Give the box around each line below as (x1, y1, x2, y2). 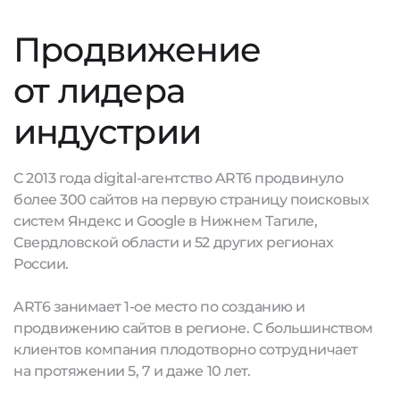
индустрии (13, 111, 202, 153)
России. (13, 255, 69, 272)
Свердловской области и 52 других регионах (13, 234, 334, 251)
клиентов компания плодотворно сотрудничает (13, 341, 358, 358)
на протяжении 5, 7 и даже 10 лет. (13, 362, 251, 379)
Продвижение (13, 29, 262, 71)
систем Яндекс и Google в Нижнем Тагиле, (13, 212, 318, 229)
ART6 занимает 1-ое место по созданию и (13, 298, 305, 315)
